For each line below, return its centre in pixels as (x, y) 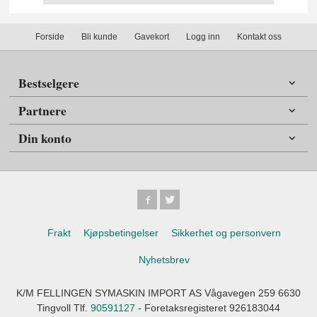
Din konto (45, 138)
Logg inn (203, 36)
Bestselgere (49, 82)
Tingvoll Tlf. (64, 307)
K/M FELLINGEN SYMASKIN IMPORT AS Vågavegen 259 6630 (158, 293)
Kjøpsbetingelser (121, 233)
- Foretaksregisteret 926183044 (208, 307)
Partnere (43, 110)
